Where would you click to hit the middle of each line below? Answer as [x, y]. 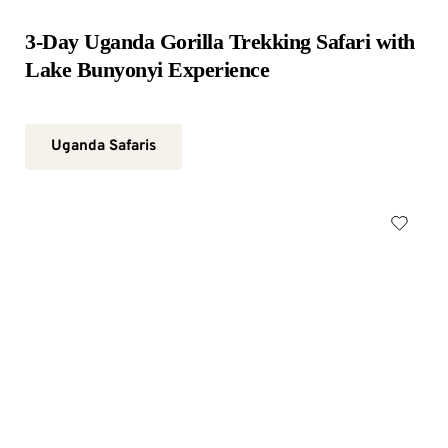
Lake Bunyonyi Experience [147, 69]
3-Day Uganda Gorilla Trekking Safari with [220, 41]
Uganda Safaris [103, 146]
